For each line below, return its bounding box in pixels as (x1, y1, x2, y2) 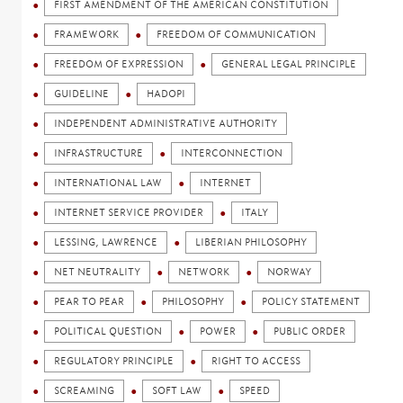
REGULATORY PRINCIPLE (54, 354, 175, 367)
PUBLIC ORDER (273, 325, 346, 337)
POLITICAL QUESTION (54, 325, 163, 337)
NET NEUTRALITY (54, 265, 141, 278)
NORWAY (267, 265, 312, 278)
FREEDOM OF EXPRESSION (54, 58, 184, 70)
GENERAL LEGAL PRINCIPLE (221, 58, 357, 70)
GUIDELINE (54, 87, 110, 100)
